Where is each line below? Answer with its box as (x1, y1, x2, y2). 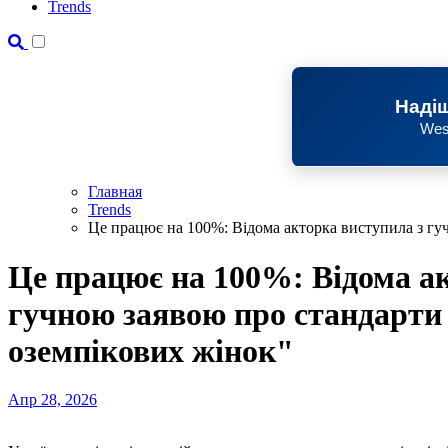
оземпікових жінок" (8, 332, 294, 369)
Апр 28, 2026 (8, 391, 97, 409)
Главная (88, 183, 142, 201)
